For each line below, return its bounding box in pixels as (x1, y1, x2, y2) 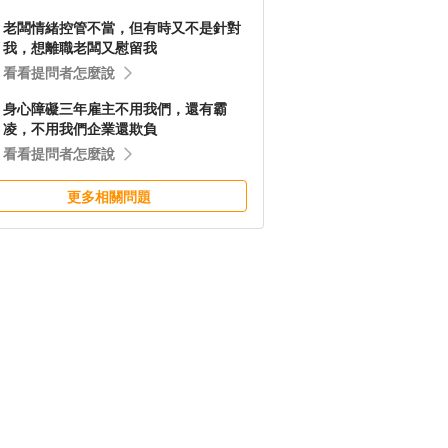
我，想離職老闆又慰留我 (3, 40, 157, 56)
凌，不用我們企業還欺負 (3, 121, 157, 137)
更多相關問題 (67, 189, 151, 205)
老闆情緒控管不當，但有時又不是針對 (3, 20, 241, 36)
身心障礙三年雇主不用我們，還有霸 (3, 101, 227, 117)
